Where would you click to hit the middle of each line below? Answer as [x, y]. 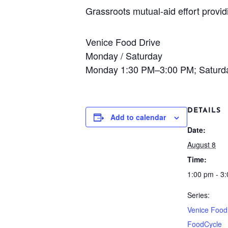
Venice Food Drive [123, 42]
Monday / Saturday [124, 55]
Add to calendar [138, 117]
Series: [198, 195]
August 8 [202, 145]
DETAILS [204, 111]
